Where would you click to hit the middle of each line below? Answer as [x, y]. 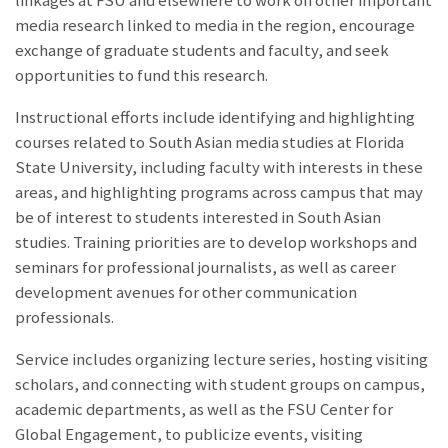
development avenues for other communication [186, 293]
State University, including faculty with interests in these [219, 168]
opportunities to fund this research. [141, 76]
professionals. [64, 318]
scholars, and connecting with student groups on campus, [220, 384]
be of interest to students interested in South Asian [198, 218]
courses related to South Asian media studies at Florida [209, 143]
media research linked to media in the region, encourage [215, 26]
